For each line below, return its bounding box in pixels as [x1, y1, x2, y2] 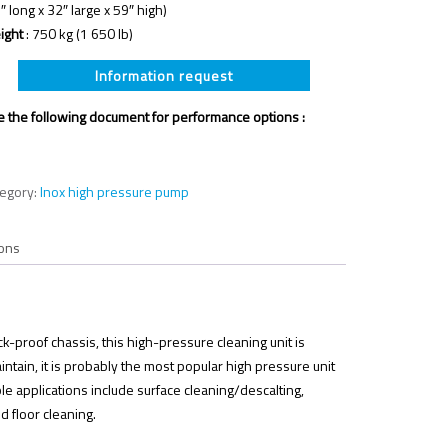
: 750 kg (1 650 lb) [23, 23, 134, 44]
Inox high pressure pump [40, 181, 190, 203]
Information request [94, 64, 233, 86]
